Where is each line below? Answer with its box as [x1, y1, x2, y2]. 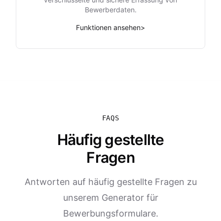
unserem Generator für [63, 192, 158, 203]
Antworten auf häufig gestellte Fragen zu [24, 177, 197, 187]
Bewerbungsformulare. [63, 208, 158, 219]
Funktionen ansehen [76, 23, 141, 32]
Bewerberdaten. [84, 5, 137, 14]
